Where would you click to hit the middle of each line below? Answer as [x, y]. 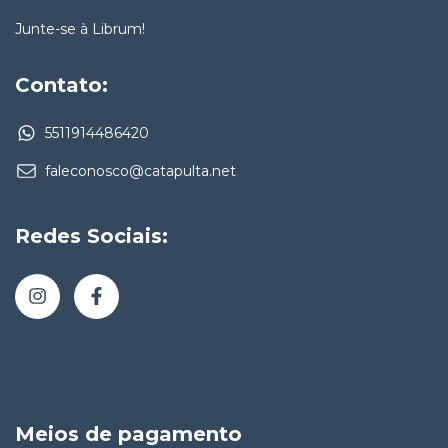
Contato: [61, 84]
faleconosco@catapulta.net [140, 170]
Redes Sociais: [91, 235]
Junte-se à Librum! [80, 28]
